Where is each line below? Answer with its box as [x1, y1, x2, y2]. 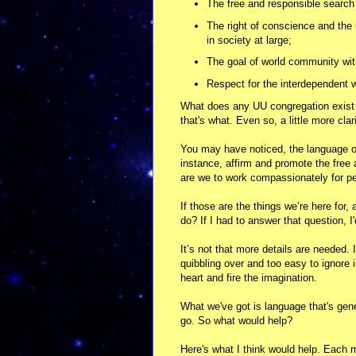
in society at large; [206, 33, 292, 46]
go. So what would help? [180, 314, 292, 327]
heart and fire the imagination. [180, 271, 317, 284]
